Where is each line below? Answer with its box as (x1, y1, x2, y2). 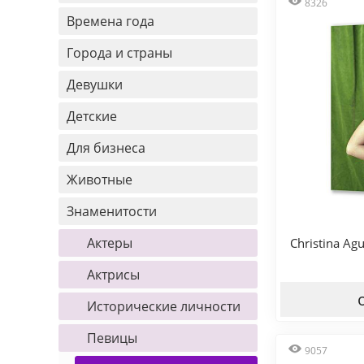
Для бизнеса (67, 139, 145, 157)
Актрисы (87, 266, 140, 284)
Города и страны (67, 44, 172, 62)
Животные (67, 171, 132, 188)
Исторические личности (87, 297, 240, 315)
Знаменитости (67, 202, 157, 220)
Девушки (67, 76, 123, 93)
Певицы (87, 329, 137, 347)
